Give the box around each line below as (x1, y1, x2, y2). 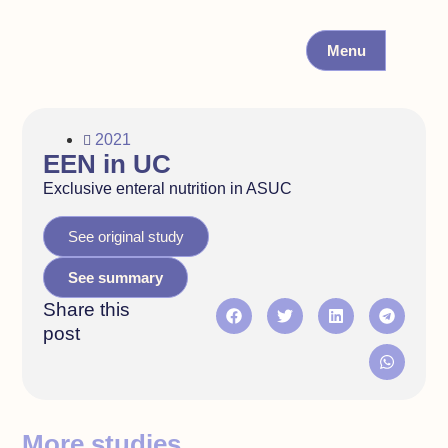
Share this (42, 298, 130, 320)
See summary (67, 268, 163, 286)
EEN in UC (42, 150, 171, 179)
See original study (67, 227, 184, 245)
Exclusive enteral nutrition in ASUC (42, 180, 292, 198)
